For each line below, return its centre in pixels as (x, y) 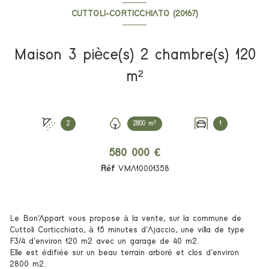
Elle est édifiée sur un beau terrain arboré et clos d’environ (124, 253)
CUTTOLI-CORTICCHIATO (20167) (134, 14)
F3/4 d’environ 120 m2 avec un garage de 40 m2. (104, 242)
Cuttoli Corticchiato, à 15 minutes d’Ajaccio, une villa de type (127, 230)
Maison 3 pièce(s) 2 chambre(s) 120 (41, 56)
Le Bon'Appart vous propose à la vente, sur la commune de (125, 219)
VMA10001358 (144, 169)
